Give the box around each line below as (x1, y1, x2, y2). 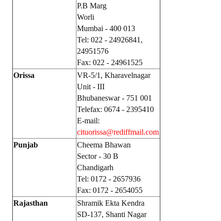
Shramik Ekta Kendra (77, 199, 145, 207)
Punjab (13, 141, 38, 149)
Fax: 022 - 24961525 (77, 58, 143, 67)
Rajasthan (13, 199, 48, 207)
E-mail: (77, 116, 100, 125)
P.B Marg (77, 1, 107, 10)
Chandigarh (77, 163, 113, 172)
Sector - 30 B (77, 152, 118, 160)
